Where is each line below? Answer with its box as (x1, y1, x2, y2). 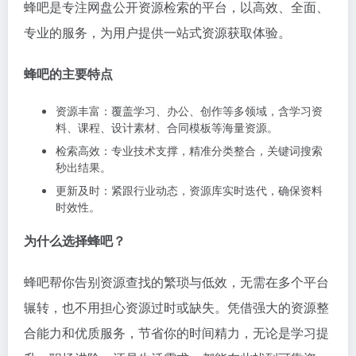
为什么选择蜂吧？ (24, 231, 126, 250)
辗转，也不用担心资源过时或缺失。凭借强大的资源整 (24, 298, 329, 316)
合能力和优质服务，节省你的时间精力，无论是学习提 (24, 323, 329, 342)
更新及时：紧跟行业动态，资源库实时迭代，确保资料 (56, 182, 323, 198)
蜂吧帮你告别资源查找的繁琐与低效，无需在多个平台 (24, 273, 329, 291)
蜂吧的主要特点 (24, 64, 113, 83)
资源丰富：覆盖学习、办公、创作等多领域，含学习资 (56, 103, 323, 118)
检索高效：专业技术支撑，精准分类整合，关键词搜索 (56, 142, 323, 158)
